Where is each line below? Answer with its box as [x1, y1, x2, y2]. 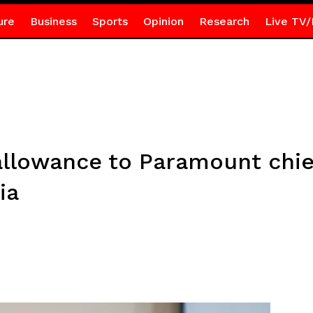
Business [29, 15, 77, 28]
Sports [92, 15, 128, 28]
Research [198, 15, 249, 28]
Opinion [143, 15, 184, 28]
